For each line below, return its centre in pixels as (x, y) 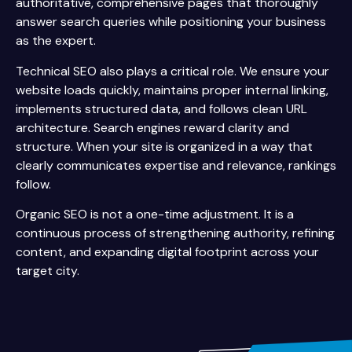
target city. (48, 271)
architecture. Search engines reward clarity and (152, 127)
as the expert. (56, 41)
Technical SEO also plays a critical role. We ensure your (172, 71)
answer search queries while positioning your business (171, 22)
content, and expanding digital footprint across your (167, 252)
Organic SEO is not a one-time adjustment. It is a (155, 214)
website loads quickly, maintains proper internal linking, (172, 90)
